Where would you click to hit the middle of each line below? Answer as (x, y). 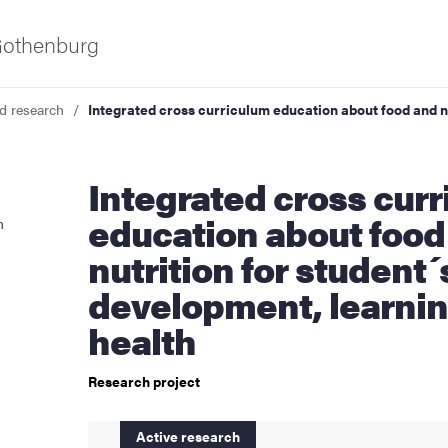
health (142, 340)
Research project (144, 381)
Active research (188, 436)
